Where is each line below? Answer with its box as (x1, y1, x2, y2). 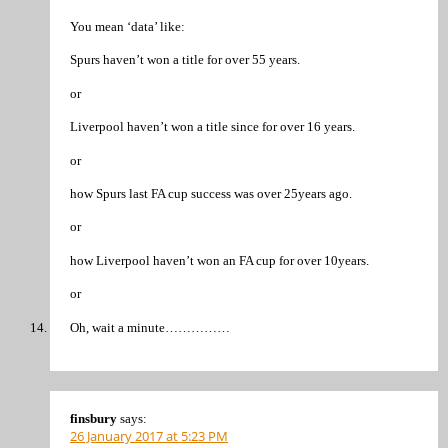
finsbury (70, 411, 117, 427)
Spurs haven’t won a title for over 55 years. (70, 52, 300, 68)
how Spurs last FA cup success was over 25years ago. (70, 186, 352, 202)
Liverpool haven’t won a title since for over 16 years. (70, 119, 355, 135)
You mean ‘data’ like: (70, 18, 185, 34)
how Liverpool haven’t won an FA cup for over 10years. (70, 252, 369, 268)
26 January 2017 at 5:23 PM (70, 427, 228, 446)
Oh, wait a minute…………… (70, 319, 230, 335)
